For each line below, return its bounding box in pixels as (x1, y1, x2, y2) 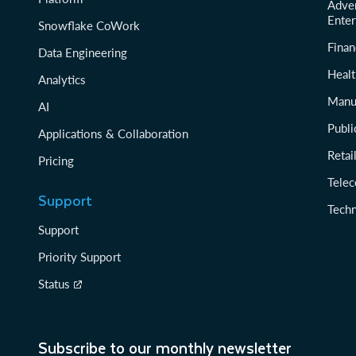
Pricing (38, 153, 74, 168)
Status (38, 277, 70, 292)
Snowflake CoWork (38, 18, 140, 33)
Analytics (38, 72, 86, 87)
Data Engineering (38, 45, 127, 60)
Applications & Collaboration (38, 126, 188, 141)
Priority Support (38, 250, 121, 265)
